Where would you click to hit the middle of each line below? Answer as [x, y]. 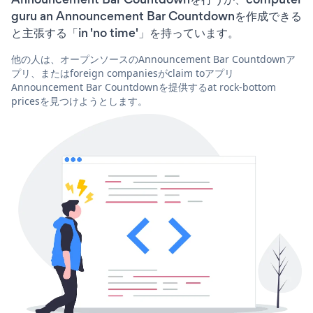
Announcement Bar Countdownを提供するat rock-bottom [144, 87]
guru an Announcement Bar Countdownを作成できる [156, 16]
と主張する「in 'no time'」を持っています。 [125, 32]
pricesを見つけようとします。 [79, 101]
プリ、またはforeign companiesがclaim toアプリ [123, 73]
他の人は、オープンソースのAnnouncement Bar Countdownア [153, 59]
